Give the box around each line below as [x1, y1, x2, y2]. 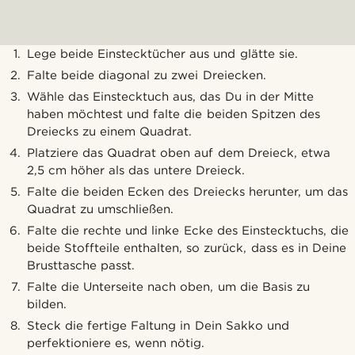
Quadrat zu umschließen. [27, 202, 174, 217]
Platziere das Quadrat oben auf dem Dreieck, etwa [27, 146, 330, 161]
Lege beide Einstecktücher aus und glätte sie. [27, 47, 298, 62]
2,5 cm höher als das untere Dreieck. [27, 163, 245, 178]
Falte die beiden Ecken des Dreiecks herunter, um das [27, 185, 348, 200]
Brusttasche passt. [27, 258, 136, 273]
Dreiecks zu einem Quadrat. [27, 124, 193, 139]
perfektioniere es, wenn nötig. [27, 336, 205, 351]
